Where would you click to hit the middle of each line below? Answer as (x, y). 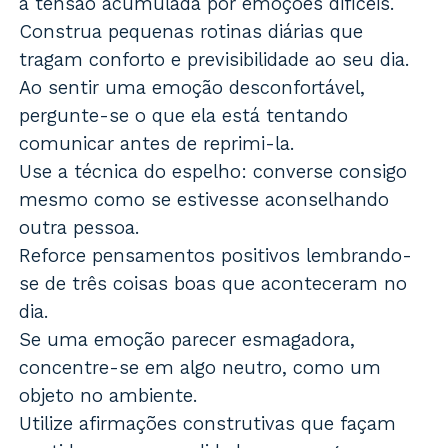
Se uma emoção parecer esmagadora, (187, 339)
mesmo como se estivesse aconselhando (204, 199)
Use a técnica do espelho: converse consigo (213, 171)
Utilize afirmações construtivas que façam (208, 423)
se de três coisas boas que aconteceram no (213, 283)
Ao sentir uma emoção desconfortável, (192, 87)
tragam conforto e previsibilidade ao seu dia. (215, 59)
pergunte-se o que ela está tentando (184, 115)
